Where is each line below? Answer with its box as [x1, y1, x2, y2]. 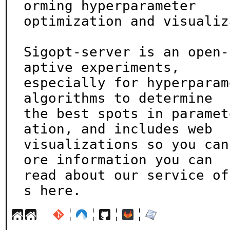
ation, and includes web [24, 121, 213, 137]
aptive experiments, [24, 60, 180, 75]
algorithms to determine [24, 90, 213, 106]
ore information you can [24, 152, 213, 167]
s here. [24, 183, 81, 198]
